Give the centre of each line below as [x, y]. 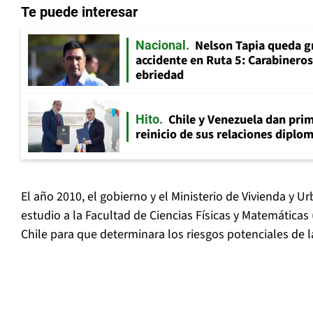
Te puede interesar [79, 12]
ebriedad [160, 75]
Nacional [161, 45]
